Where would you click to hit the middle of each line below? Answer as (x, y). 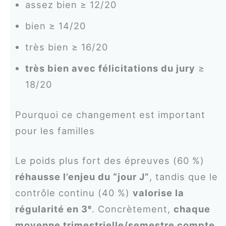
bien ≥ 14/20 (55, 26)
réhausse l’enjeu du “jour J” (82, 177)
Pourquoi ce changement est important (110, 114)
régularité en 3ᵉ (53, 209)
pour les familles (55, 130)
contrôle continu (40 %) (74, 193)
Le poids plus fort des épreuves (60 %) (109, 161)
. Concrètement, (132, 209)
